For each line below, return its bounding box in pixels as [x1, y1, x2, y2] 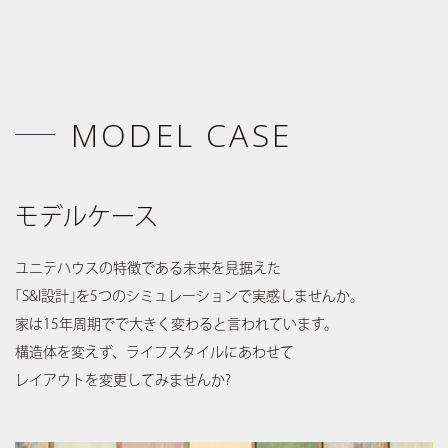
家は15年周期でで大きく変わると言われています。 [15, 316, 338, 331]
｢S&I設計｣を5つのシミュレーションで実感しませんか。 [15, 288, 364, 303]
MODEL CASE [71, 112, 292, 156]
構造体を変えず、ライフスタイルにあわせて [15, 344, 294, 359]
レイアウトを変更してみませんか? [15, 372, 231, 387]
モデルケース [15, 203, 158, 228]
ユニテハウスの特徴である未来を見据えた [15, 260, 281, 275]
